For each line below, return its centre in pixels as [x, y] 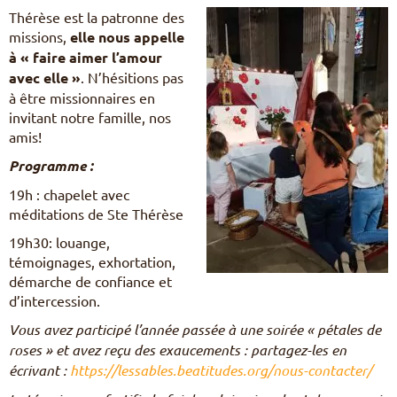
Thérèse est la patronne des [97, 16]
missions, [39, 36]
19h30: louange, [59, 241]
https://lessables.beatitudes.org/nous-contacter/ [221, 370]
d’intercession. [54, 300]
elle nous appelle [127, 36]
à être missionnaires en [82, 97]
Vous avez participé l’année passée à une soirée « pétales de [195, 329]
